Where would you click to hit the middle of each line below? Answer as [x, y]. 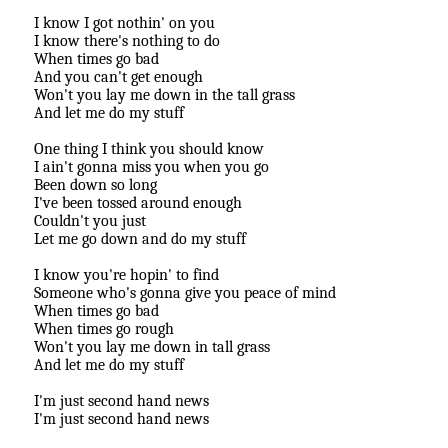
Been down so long [95, 185]
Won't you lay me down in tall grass [152, 347]
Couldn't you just [90, 221]
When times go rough [104, 329]
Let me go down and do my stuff [140, 239]
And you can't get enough [118, 77]
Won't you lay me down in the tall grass [164, 95]
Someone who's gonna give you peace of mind [185, 293]
